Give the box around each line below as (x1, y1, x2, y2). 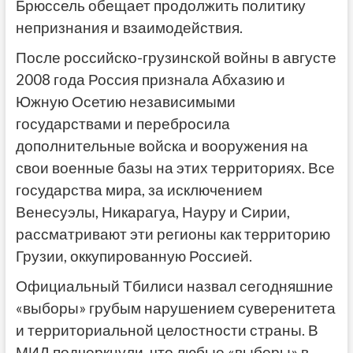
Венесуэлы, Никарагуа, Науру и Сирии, (15, 203, 290, 221)
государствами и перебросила (15, 114, 230, 132)
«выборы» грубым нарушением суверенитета (15, 299, 336, 317)
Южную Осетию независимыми (15, 92, 236, 110)
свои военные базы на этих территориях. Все (15, 158, 335, 176)
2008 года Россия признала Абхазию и (15, 70, 285, 88)
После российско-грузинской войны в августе (15, 48, 336, 66)
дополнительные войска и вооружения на (15, 136, 308, 154)
